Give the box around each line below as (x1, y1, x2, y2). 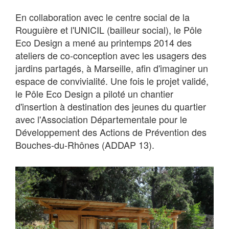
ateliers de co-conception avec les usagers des (15, 49, 207, 62)
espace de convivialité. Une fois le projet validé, (15, 74, 209, 88)
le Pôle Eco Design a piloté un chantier (15, 87, 173, 101)
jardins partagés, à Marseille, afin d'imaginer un (15, 61, 208, 75)
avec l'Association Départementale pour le (15, 112, 187, 126)
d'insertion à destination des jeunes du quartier (15, 100, 206, 113)
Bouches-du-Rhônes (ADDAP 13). (15, 138, 154, 152)
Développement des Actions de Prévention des (15, 125, 207, 139)
